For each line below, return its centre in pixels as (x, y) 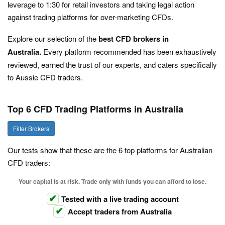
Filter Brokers (31, 129)
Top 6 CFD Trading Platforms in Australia (95, 109)
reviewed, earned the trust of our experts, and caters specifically (112, 65)
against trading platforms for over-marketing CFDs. (90, 17)
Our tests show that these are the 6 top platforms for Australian (110, 150)
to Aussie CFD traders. (45, 77)
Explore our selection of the (53, 38)
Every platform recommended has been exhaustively (130, 51)
